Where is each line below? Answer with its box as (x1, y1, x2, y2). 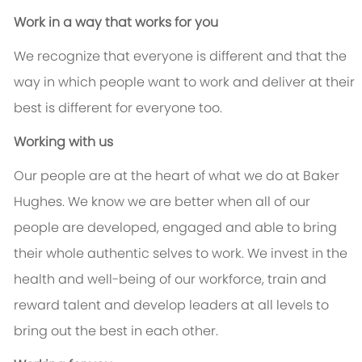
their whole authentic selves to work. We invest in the (13, 244, 347, 263)
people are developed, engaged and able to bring (13, 218, 337, 238)
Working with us (13, 133, 113, 152)
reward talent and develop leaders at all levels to (13, 296, 329, 315)
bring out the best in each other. (13, 322, 218, 341)
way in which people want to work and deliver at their (13, 73, 355, 92)
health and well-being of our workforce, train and (13, 270, 326, 289)
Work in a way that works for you (13, 13, 218, 32)
